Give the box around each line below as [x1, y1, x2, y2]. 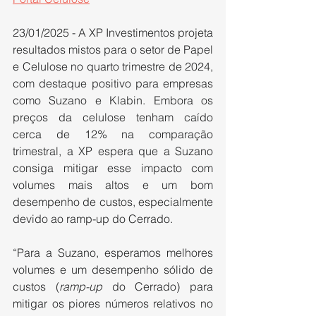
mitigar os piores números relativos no [13, 296, 213, 311]
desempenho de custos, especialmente [13, 195, 213, 209]
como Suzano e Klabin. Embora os [13, 93, 213, 108]
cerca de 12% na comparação [13, 127, 213, 142]
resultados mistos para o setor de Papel [13, 42, 213, 57]
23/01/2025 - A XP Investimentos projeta [13, 25, 213, 40]
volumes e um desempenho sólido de [13, 262, 213, 277]
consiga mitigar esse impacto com [13, 161, 213, 176]
